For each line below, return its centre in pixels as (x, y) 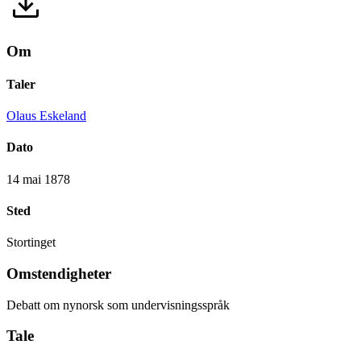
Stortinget (31, 243)
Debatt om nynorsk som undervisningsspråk (118, 305)
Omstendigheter (59, 273)
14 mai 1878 (38, 179)
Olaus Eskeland (46, 116)
